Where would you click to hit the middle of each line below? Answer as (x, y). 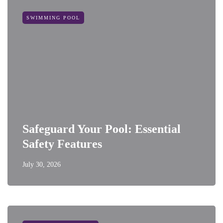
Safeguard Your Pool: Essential (102, 129)
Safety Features (62, 144)
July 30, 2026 (42, 165)
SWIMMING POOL (53, 18)
